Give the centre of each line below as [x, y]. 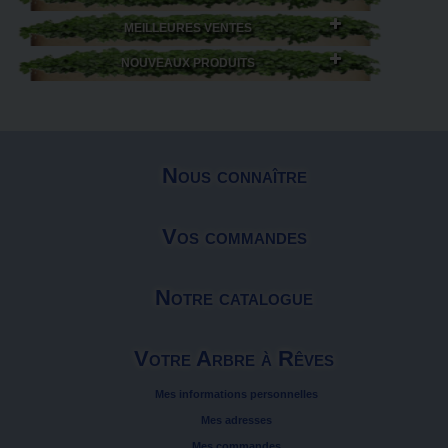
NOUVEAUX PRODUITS [187, 63]
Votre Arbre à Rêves [234, 358]
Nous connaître [234, 175]
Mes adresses [236, 420]
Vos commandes [234, 236]
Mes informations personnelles [236, 394]
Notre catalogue [234, 297]
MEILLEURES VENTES [187, 28]
